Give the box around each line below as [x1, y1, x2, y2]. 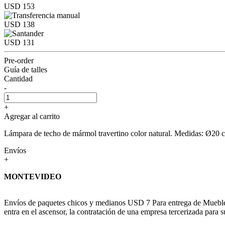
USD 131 [4, 38, 35, 47]
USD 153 [4, 2, 35, 11]
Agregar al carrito [4, 111, 60, 121]
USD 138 [4, 20, 35, 29]
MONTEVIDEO [4, 172, 61, 181]
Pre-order [4, 56, 34, 65]
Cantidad [4, 74, 33, 83]
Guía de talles [4, 65, 47, 74]
